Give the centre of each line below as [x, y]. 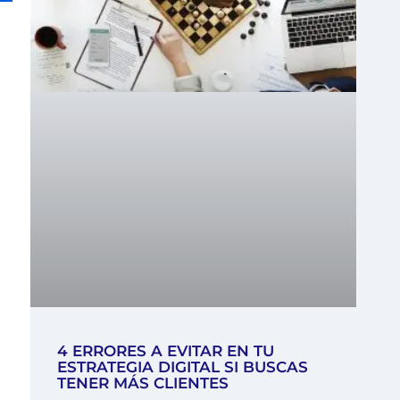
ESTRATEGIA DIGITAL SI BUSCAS [183, 367]
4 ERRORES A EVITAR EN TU [166, 351]
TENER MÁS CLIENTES [143, 383]
